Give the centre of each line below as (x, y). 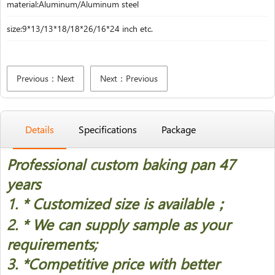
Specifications (108, 129)
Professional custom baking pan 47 (121, 164)
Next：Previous (129, 78)
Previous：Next (45, 78)
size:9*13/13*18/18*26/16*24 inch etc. (80, 29)
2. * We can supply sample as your (118, 224)
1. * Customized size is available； (118, 203)
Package (179, 129)
